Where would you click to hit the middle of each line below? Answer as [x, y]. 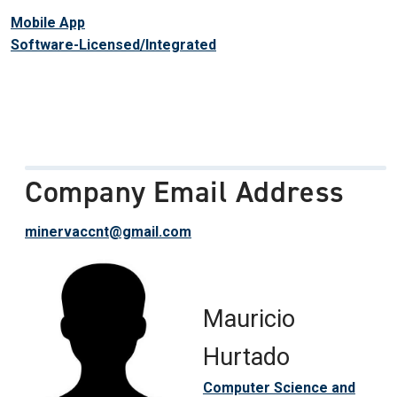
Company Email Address [185, 192]
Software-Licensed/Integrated [113, 45]
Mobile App [48, 23]
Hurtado [246, 358]
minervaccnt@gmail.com [108, 232]
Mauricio [249, 319]
